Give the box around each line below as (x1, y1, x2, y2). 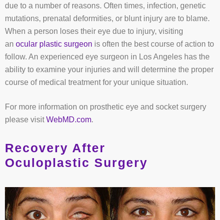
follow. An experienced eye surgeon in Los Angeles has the (5, 53, 210, 61)
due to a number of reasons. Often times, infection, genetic (5, 1, 206, 10)
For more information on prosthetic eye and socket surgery (5, 103, 206, 111)
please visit (5, 115, 46, 124)
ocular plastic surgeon (16, 40, 92, 49)
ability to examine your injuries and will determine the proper (5, 65, 214, 74)
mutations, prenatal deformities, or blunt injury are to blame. (5, 14, 210, 23)
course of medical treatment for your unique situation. (5, 78, 188, 87)
